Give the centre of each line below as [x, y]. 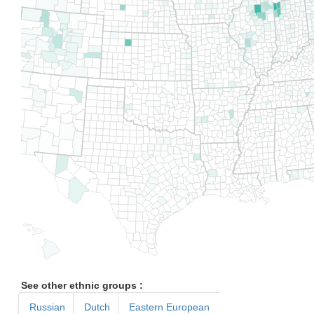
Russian [47, 307]
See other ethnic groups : [82, 285]
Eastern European [169, 307]
